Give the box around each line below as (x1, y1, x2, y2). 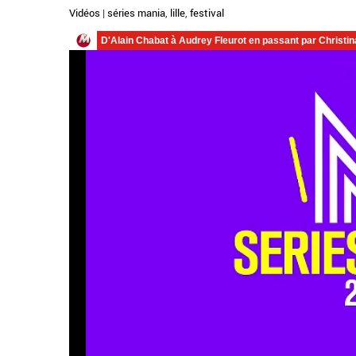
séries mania (107, 6, 165, 20)
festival (190, 6, 224, 20)
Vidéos (69, 6, 100, 20)
